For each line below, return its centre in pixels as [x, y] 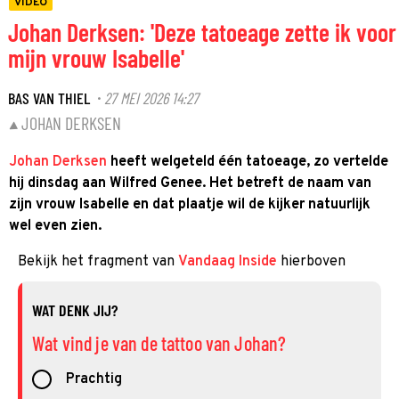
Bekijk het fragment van [98, 262]
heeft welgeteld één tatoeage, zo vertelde [248, 162]
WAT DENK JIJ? [75, 310]
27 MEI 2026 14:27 [151, 98]
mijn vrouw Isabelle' [96, 58]
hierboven [311, 262]
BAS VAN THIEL [49, 98]
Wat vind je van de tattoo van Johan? [159, 343]
